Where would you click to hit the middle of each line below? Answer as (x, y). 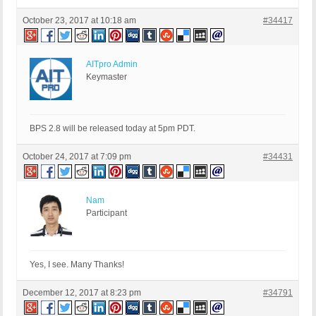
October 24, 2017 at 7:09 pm (77, 157)
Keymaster (107, 77)
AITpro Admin (112, 65)
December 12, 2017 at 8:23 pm (82, 293)
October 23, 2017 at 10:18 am (79, 21)
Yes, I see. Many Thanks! (77, 265)
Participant (107, 213)
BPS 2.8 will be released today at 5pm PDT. (113, 129)
